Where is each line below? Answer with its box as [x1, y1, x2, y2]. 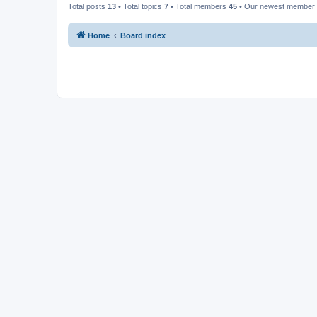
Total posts [68, 1, 108, 11]
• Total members [168, 1, 229, 11]
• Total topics [116, 1, 164, 11]
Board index [120, 31, 166, 40]
